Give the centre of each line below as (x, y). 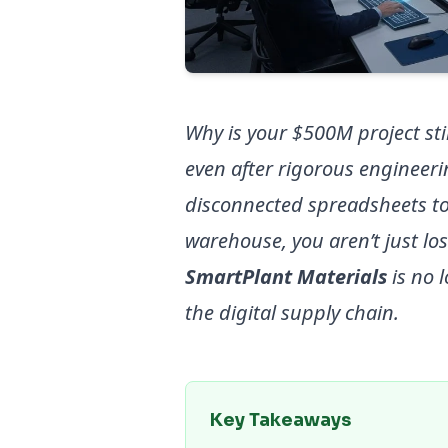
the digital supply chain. (292, 313)
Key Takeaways (281, 420)
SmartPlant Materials (286, 277)
